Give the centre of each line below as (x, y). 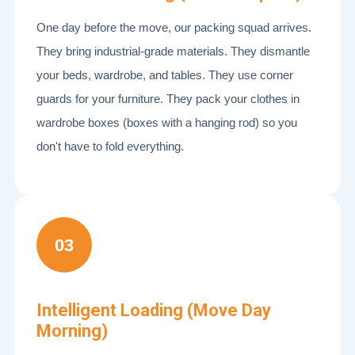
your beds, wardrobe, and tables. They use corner (165, 75)
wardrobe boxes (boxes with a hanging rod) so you (167, 122)
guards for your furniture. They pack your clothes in (168, 99)
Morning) (72, 331)
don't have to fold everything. (110, 146)
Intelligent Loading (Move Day (154, 310)
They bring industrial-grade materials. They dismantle (173, 51)
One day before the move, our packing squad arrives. (174, 27)
